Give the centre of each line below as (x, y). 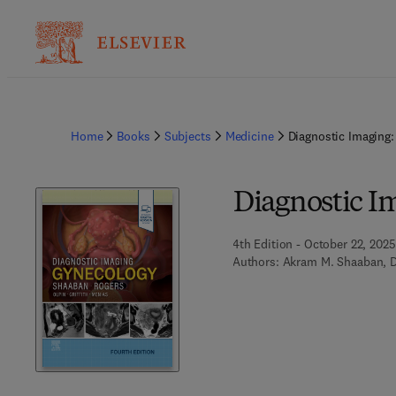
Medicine (249, 136)
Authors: (255, 262)
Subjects (187, 136)
